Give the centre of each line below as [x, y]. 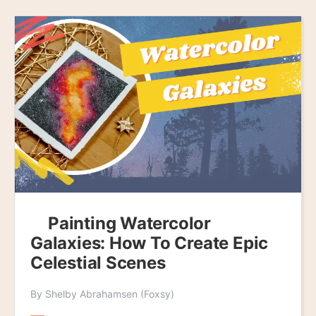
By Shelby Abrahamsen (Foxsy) [102, 293]
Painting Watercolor [130, 223]
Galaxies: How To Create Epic [150, 243]
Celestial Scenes [98, 262]
